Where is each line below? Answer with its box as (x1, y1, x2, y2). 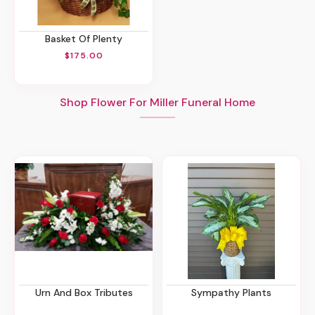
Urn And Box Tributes (41, 285, 133, 299)
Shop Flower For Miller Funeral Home (60, 94, 255, 110)
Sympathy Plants (197, 285, 271, 299)
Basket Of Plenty (51, 32, 122, 46)
